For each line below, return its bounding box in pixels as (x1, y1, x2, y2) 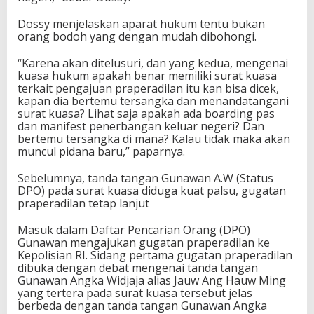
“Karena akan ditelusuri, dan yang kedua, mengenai (18, 55, 288, 71)
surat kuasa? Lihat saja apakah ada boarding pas (18, 106, 275, 121)
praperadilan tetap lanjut (18, 196, 149, 211)
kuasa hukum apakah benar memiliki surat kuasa (18, 68, 277, 83)
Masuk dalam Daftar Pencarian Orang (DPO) (18, 222, 250, 238)
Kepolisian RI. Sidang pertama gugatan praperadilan (18, 247, 292, 263)
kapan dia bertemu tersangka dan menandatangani (18, 93, 289, 109)
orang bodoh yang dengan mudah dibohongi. (18, 29, 257, 44)
